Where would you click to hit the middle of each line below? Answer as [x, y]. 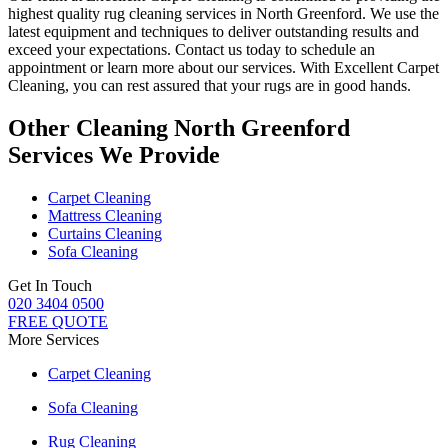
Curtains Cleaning [105, 233]
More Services [53, 339]
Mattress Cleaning [105, 215]
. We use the [400, 13]
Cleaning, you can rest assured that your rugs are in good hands [207, 85]
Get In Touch [50, 285]
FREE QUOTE [58, 321]
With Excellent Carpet [369, 67]
